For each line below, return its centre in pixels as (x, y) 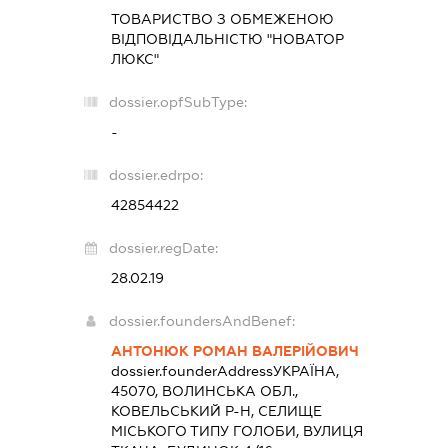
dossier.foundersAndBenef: (201, 320)
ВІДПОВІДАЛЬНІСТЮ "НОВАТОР (227, 38)
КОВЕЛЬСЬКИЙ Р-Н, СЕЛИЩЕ (216, 410)
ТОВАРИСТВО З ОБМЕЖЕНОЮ (222, 18)
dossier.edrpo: (155, 174)
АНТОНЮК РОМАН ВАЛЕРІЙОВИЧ (234, 350)
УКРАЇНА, (305, 370)
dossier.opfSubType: (177, 101)
